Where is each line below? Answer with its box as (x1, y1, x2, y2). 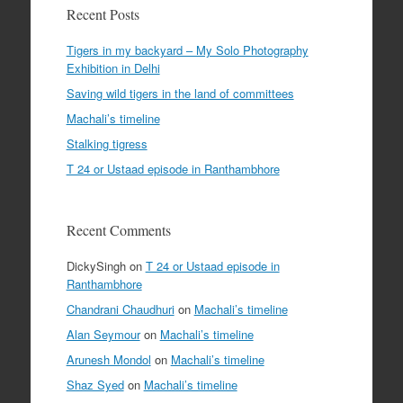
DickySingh (66, 256, 126, 274)
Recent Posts (66, 4, 139, 23)
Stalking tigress (66, 134, 148, 152)
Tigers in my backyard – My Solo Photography (66, 40, 309, 58)
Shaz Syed (66, 375, 124, 393)
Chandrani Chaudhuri (66, 300, 175, 318)
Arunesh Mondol (66, 350, 151, 368)
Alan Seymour (66, 325, 140, 343)
